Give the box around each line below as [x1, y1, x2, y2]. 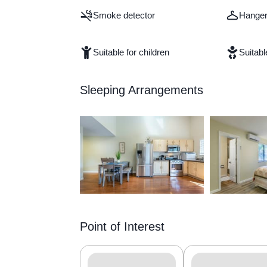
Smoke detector [93, 10, 156, 21]
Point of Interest [80, 220, 165, 234]
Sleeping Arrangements [80, 83, 204, 97]
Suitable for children [93, 47, 170, 58]
